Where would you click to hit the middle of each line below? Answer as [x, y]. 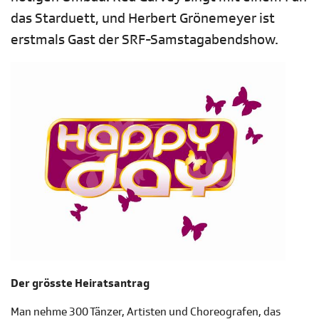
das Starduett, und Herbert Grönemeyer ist [143, 19]
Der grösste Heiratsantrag [80, 284]
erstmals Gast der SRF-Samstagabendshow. [145, 40]
